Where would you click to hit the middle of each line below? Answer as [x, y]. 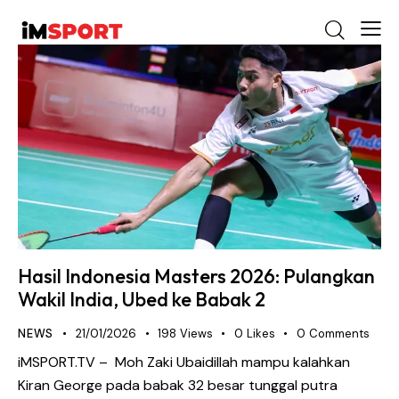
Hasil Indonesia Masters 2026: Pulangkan [196, 277]
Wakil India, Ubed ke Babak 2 [142, 300]
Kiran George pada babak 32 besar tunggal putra [178, 385]
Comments [339, 334]
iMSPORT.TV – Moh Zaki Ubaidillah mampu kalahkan [184, 362]
